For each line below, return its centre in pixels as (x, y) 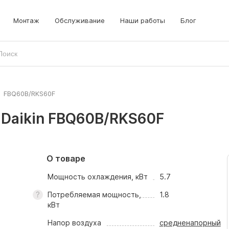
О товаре (66, 158)
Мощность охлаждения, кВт (97, 177)
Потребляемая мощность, (94, 194)
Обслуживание (80, 20)
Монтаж (26, 20)
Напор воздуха (74, 223)
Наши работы (143, 20)
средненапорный (190, 223)
